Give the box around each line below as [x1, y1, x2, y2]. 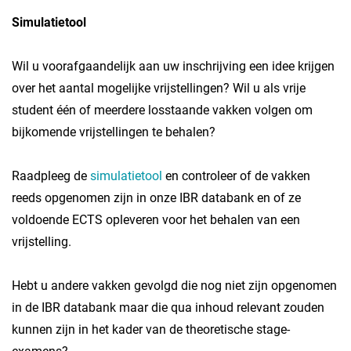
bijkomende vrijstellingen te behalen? [12, 125, 215, 139]
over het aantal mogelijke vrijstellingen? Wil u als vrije [12, 81, 306, 96]
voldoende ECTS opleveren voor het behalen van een [12, 212, 300, 227]
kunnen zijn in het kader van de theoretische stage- [12, 322, 290, 337]
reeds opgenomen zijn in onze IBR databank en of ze [12, 190, 301, 205]
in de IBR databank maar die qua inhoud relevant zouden [12, 300, 324, 315]
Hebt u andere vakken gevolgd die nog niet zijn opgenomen [12, 278, 337, 293]
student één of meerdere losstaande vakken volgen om [12, 103, 313, 118]
